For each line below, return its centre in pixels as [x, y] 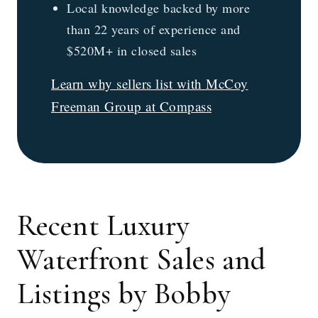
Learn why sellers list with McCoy [150, 84]
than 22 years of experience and [154, 29]
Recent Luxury [104, 226]
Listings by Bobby [124, 294]
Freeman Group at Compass [131, 106]
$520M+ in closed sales [132, 51]
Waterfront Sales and [142, 260]
